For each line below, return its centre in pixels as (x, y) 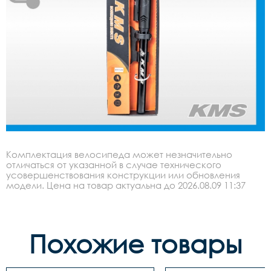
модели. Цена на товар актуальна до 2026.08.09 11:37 (126, 185)
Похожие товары (135, 243)
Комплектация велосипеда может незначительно (119, 154)
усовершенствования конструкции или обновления (123, 175)
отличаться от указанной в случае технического (114, 164)
